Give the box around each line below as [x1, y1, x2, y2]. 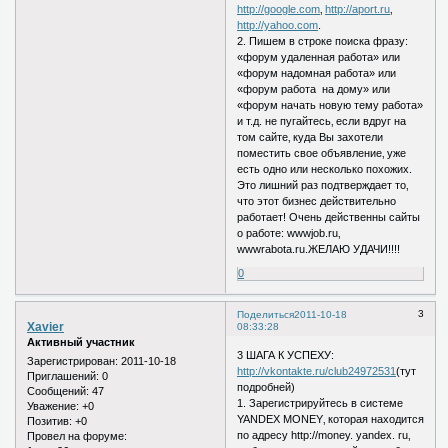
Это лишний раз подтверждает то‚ [237, 178, 409, 191]
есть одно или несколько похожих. [237, 162, 413, 175]
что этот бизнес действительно [237, 194, 397, 207]
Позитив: [27, 414, 72, 427]
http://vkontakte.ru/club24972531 [237, 365, 397, 378]
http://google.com [237, 2, 321, 15]
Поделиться [237, 308, 295, 320]
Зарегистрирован [27, 354, 115, 367]
